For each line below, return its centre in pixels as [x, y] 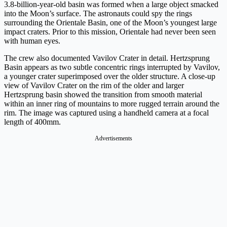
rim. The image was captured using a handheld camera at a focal [106, 113]
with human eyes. [32, 41]
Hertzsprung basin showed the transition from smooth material [103, 95]
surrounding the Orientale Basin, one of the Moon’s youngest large [110, 23]
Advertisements [113, 139]
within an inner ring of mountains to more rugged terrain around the [112, 104]
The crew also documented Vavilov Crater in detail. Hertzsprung [107, 58]
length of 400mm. [32, 122]
